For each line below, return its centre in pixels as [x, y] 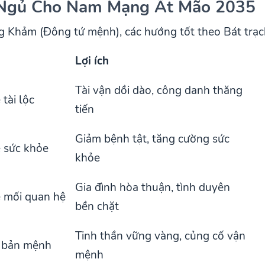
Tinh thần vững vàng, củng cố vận [161, 236]
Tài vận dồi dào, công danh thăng [159, 90]
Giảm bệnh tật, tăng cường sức [153, 139]
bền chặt [97, 206]
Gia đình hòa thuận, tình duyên [153, 187]
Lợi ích [92, 61]
